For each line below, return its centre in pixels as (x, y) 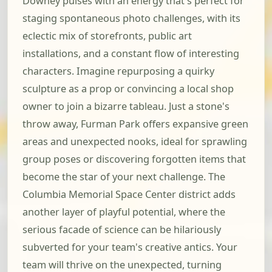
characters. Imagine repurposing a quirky (118, 71)
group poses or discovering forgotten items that (134, 159)
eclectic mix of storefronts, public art (107, 36)
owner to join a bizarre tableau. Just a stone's (126, 107)
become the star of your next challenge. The (124, 177)
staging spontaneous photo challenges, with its (131, 19)
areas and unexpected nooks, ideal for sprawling (135, 142)
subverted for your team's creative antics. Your (130, 247)
